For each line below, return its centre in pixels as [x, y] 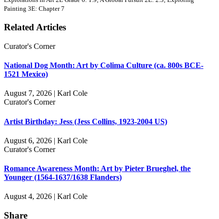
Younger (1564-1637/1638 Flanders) [63, 177]
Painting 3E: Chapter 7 [34, 9]
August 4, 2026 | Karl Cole [46, 197]
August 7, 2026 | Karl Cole [46, 93]
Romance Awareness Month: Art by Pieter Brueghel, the [97, 169]
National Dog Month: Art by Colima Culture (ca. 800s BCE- [104, 66]
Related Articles [35, 27]
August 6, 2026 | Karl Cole [46, 140]
